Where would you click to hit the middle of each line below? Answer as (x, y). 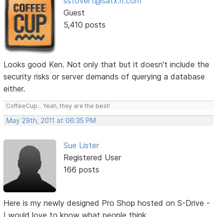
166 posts (81, 170)
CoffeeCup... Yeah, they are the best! (58, 106)
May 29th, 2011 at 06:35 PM (51, 121)
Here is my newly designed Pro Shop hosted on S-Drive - (107, 203)
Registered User (92, 158)
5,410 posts (84, 25)
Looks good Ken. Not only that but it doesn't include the (107, 65)
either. (15, 89)
